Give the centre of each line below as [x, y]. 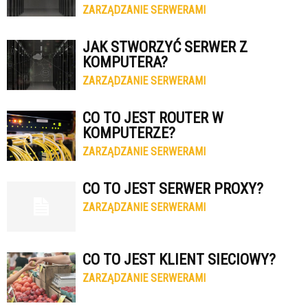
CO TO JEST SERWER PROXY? [173, 189]
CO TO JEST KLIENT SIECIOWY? [179, 260]
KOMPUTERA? [125, 62]
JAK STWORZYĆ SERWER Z [165, 47]
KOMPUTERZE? [129, 133]
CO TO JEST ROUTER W [153, 118]
